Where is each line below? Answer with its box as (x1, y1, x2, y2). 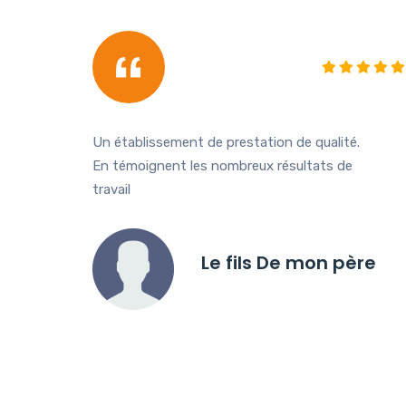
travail (92, 181, 130, 198)
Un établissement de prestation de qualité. (92, 134, 360, 151)
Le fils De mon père (201, 250, 376, 276)
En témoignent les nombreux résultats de (92, 158, 353, 175)
